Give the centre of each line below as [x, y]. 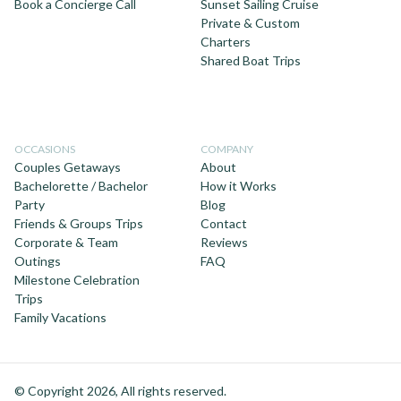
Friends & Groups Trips [79, 224]
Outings [38, 261]
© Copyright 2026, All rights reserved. [120, 391]
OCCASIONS [45, 149]
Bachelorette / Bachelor [81, 186]
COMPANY [227, 149]
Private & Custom [250, 23]
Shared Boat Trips [251, 61]
